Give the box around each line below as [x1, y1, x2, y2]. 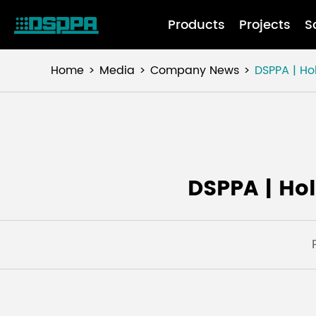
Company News [150, 61, 239, 80]
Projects [238, 14, 291, 35]
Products [167, 14, 225, 35]
